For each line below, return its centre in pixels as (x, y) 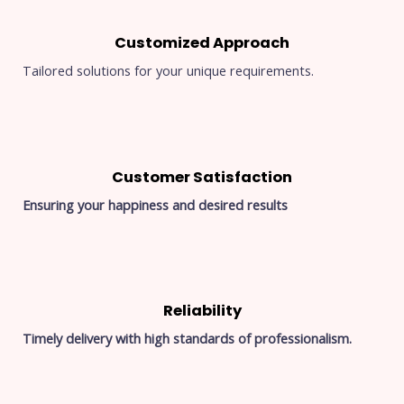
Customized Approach (202, 43)
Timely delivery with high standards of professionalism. (187, 338)
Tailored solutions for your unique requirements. (168, 71)
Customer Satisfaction (202, 177)
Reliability (202, 310)
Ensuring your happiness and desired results (155, 204)
